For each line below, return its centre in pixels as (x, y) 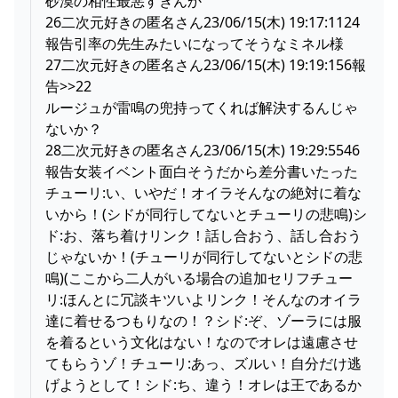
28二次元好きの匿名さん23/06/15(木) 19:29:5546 (203, 150)
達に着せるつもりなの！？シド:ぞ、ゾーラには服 (203, 320)
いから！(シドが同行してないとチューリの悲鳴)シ (206, 214)
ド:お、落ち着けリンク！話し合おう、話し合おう (203, 235)
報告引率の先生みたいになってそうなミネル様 (195, 43)
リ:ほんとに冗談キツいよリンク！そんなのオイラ (203, 299)
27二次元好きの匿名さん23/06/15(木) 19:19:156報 (206, 64)
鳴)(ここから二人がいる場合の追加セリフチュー (199, 278)
